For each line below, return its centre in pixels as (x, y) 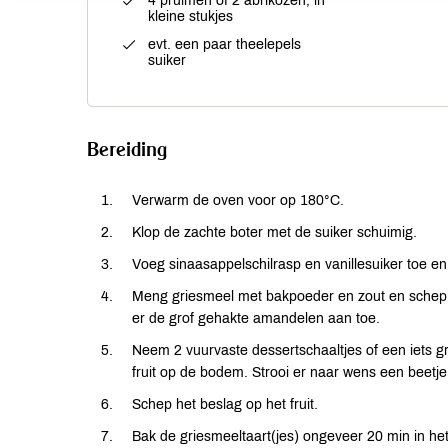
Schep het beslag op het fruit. (227, 405)
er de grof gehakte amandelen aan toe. (258, 319)
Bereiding (127, 149)
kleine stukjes (190, 17)
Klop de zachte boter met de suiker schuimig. (276, 233)
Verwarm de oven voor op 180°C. (240, 201)
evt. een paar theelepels (224, 45)
